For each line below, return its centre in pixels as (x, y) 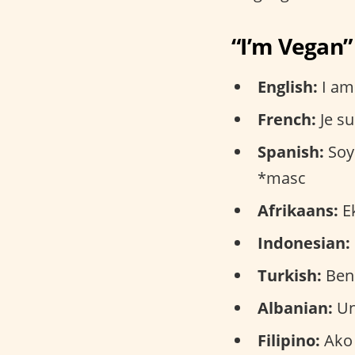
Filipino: (289, 340)
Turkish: (290, 275)
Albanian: (295, 308)
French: (287, 119)
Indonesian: (304, 243)
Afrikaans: (298, 210)
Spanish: (291, 152)
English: (288, 87)
